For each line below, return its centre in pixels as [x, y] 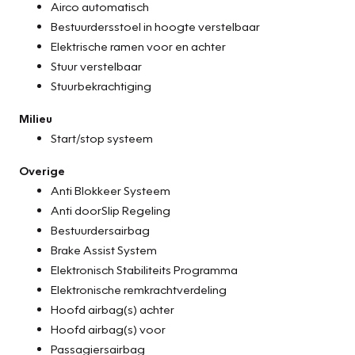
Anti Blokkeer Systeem [111, 190]
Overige [42, 170]
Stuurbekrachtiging [101, 85]
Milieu [36, 118]
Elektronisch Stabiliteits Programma [144, 269]
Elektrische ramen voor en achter [138, 46]
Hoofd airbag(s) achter [113, 309]
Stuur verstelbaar [96, 65]
